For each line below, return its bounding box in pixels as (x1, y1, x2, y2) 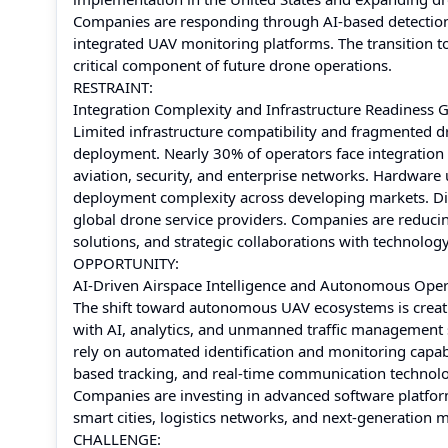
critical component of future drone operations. (73, 55, 392, 75)
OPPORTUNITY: (73, 253, 179, 273)
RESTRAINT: (73, 77, 153, 97)
